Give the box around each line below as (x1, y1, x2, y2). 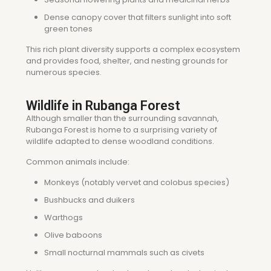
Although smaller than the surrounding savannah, (26, 113, 219, 124)
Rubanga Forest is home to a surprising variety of (26, 124, 217, 135)
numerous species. (26, 67, 102, 78)
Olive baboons (44, 229, 102, 241)
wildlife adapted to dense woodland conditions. (26, 135, 214, 147)
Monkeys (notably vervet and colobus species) (44, 177, 229, 188)
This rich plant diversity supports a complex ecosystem (26, 44, 240, 55)
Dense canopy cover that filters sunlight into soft (44, 11, 231, 23)
